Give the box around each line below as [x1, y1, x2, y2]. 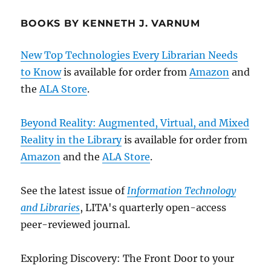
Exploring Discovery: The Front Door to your [21, 252, 235, 265]
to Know [21, 66, 62, 79]
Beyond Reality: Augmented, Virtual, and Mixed [21, 117, 250, 129]
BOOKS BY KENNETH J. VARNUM [21, 18, 200, 30]
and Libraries [21, 201, 80, 214]
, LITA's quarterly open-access [80, 201, 227, 214]
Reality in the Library [21, 134, 122, 146]
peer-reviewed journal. [21, 218, 131, 231]
